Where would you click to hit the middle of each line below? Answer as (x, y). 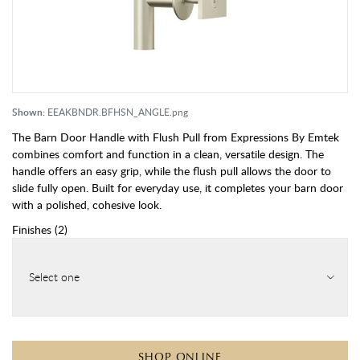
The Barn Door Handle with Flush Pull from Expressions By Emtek (176, 137)
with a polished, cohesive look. (87, 205)
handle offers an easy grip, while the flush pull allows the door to (172, 171)
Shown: (29, 112)
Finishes (32, 229)
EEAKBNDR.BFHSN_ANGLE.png (118, 112)
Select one (54, 277)
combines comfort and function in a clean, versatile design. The (168, 154)
